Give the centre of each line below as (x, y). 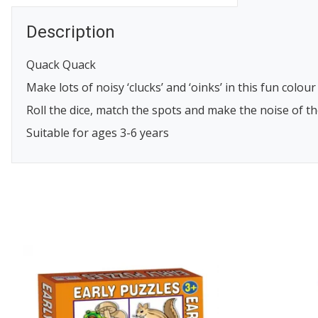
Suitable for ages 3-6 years (98, 132)
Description (71, 32)
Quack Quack (61, 64)
